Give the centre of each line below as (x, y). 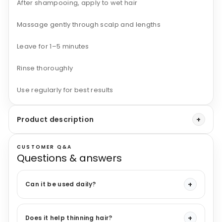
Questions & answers (69, 158)
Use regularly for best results (65, 90)
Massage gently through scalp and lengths (89, 25)
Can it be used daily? (61, 184)
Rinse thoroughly (45, 68)
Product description (55, 119)
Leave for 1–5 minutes (53, 47)
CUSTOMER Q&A (45, 147)
